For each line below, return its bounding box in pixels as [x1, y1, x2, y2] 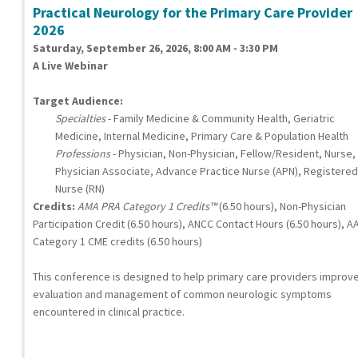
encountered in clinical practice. [33, 304, 185, 320]
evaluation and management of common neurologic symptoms [33, 287, 332, 302]
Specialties [55, 111, 105, 126]
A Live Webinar [33, 58, 108, 74]
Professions [55, 146, 110, 161]
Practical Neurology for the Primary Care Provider [33, 3, 352, 22]
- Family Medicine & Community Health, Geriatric [105, 111, 335, 126]
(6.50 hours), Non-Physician [217, 199, 346, 214]
